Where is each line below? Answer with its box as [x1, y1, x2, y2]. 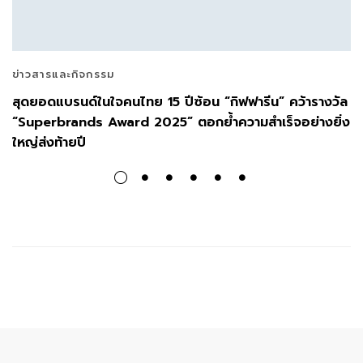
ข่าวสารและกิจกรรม [12, 66, 115, 83]
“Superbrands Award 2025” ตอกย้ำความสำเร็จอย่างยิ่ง [12, 113, 350, 133]
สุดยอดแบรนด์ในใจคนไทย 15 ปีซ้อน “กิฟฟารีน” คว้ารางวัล [12, 92, 348, 113]
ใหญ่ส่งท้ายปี [12, 133, 86, 153]
